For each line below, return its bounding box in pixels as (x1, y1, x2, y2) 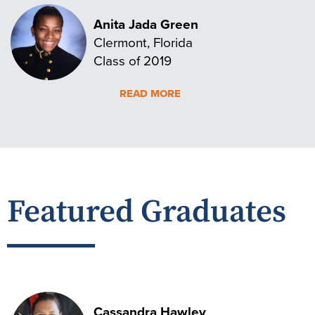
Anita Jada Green (94, 13, 198, 34)
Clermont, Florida (94, 32, 193, 51)
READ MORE (120, 85, 181, 101)
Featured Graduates (7, 192, 286, 232)
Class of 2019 (94, 50, 172, 70)
